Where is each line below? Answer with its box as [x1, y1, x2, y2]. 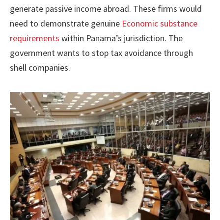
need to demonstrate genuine [10, 17, 122, 29]
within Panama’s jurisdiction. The [59, 32, 183, 44]
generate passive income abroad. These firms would [10, 2, 202, 14]
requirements [10, 32, 59, 44]
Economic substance [122, 17, 197, 29]
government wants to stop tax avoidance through [10, 47, 193, 58]
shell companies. [10, 61, 70, 73]
